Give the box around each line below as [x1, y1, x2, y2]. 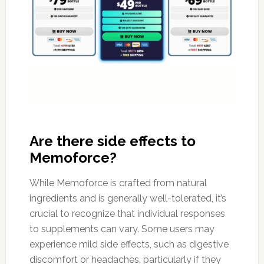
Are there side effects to [29, 133, 196, 150]
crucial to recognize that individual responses [29, 208, 225, 220]
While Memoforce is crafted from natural [29, 177, 207, 189]
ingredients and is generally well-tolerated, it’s [29, 193, 226, 204]
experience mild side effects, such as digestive [29, 239, 229, 250]
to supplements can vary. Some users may [29, 223, 214, 235]
